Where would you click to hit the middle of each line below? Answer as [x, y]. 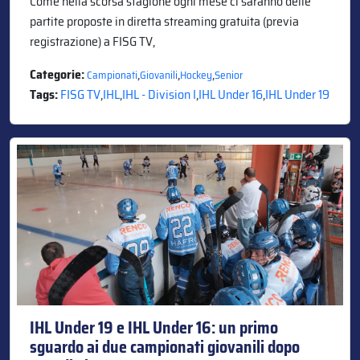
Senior [229, 75]
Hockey [196, 75]
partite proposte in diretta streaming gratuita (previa [164, 21]
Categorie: [58, 74]
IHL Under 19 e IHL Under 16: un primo [154, 327]
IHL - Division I [159, 94]
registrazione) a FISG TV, [92, 41]
